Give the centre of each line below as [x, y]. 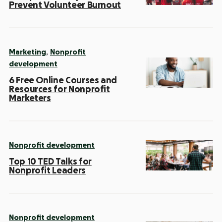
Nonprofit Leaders [47, 170]
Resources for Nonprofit [59, 89]
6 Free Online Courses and [63, 80]
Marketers [30, 98]
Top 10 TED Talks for [50, 161]
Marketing [28, 52]
